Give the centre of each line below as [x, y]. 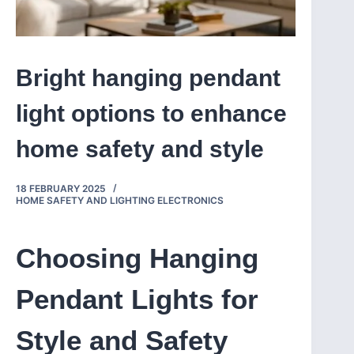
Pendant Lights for [137, 299]
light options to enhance [151, 114]
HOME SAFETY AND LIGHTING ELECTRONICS [120, 201]
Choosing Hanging [137, 258]
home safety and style [140, 149]
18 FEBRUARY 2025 [61, 189]
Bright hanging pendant [148, 78]
